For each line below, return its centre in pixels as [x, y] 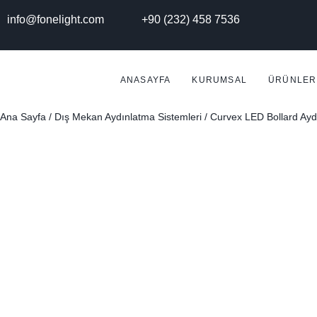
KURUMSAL [219, 80]
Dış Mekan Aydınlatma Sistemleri [128, 117]
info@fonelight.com [56, 20]
